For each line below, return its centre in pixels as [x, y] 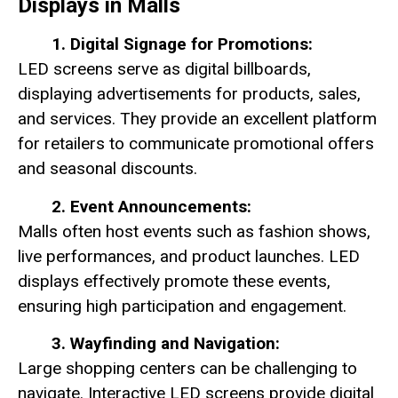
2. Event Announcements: [151, 206]
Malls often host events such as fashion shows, [194, 231]
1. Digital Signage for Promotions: [182, 44]
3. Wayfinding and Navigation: [166, 343]
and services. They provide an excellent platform [197, 119]
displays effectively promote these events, [174, 281]
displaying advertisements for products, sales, [189, 94]
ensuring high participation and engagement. [182, 306]
